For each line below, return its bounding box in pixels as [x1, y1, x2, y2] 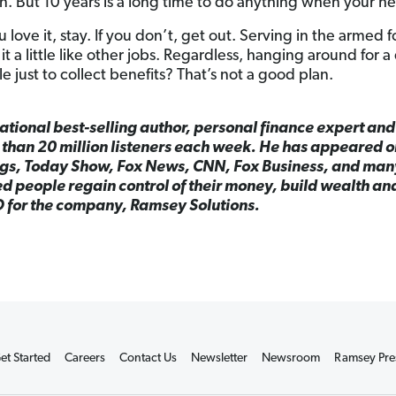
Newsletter [190, 352, 247, 366]
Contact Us [118, 352, 177, 366]
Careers [64, 352, 105, 366]
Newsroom [261, 352, 320, 366]
